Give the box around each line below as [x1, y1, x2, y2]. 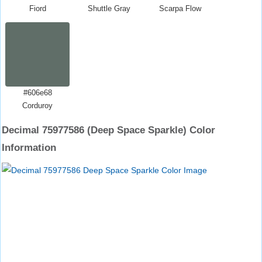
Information [2, 142, 56, 153]
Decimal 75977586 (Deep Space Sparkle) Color [2, 125, 215, 136]
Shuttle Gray [87, 4, 130, 13]
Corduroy [22, 101, 53, 110]
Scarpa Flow [159, 4, 201, 13]
